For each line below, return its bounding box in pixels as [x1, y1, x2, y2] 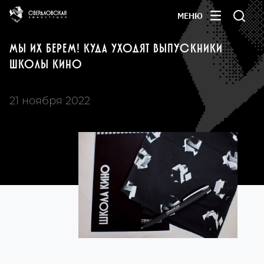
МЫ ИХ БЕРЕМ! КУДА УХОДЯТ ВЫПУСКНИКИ [9, 42, 223, 55]
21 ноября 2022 [9, 94, 90, 107]
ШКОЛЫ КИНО [9, 58, 83, 71]
